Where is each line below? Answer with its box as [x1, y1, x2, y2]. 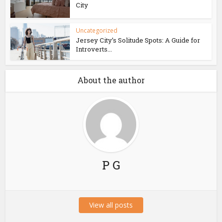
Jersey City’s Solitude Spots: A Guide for [76, 35, 201, 45]
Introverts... [76, 44, 112, 54]
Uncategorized [76, 26, 118, 35]
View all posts [89, 200, 133, 210]
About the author [77, 75, 145, 86]
